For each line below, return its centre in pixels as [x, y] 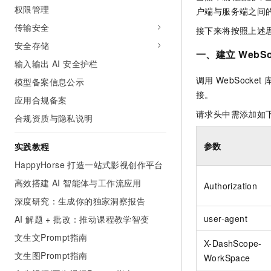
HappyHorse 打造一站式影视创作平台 [89, 165]
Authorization [231, 185]
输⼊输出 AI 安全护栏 [56, 64]
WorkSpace [227, 257]
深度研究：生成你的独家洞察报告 [80, 201]
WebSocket [239, 80]
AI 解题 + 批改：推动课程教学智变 [82, 219]
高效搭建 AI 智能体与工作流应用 [78, 183]
